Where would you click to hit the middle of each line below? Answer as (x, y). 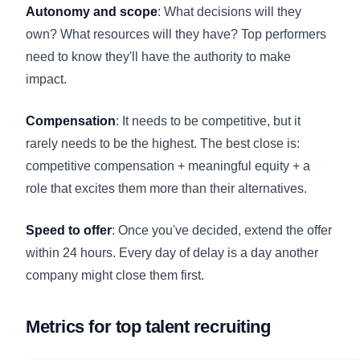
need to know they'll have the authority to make (158, 56)
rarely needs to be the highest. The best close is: (163, 143)
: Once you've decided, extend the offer (222, 230)
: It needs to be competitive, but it (208, 121)
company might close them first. (115, 275)
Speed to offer (69, 230)
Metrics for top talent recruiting (148, 326)
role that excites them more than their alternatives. (166, 188)
